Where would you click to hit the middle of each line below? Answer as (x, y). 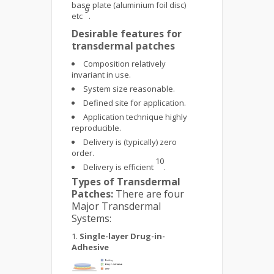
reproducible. (96, 128)
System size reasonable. (129, 89)
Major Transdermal (116, 206)
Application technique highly (135, 117)
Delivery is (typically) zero (130, 142)
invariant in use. (101, 75)
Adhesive (91, 247)
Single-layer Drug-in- (122, 236)
